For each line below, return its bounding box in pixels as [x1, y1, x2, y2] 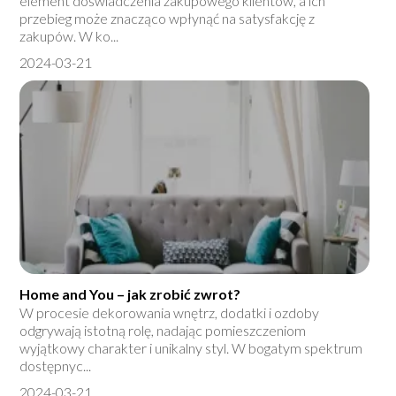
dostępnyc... [19, 357, 92, 375]
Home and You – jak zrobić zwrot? [19, 286, 241, 303]
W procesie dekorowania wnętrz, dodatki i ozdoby [19, 304, 320, 322]
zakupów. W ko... [19, 27, 119, 45]
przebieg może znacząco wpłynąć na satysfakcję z [19, 10, 316, 27]
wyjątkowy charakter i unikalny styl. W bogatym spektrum [19, 339, 363, 357]
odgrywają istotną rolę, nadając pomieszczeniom [19, 322, 307, 339]
